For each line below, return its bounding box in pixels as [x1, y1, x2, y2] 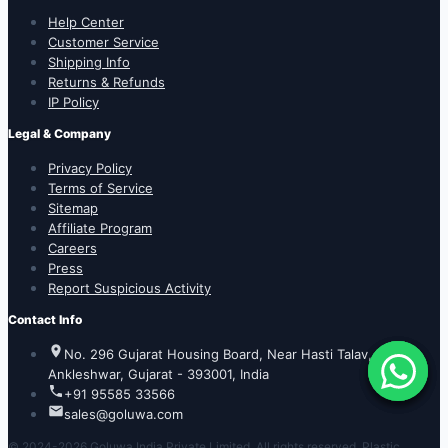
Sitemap [48, 199, 98, 216]
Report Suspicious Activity [48, 279, 211, 296]
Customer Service [48, 33, 159, 50]
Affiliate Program [48, 219, 152, 236]
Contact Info [8, 311, 82, 327]
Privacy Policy [48, 159, 132, 176]
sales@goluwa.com [64, 405, 183, 422]
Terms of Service [48, 179, 153, 196]
